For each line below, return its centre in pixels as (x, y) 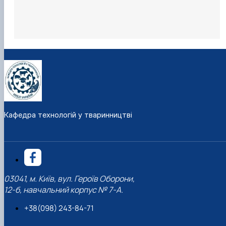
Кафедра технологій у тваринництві (68, 115)
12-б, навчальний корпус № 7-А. (64, 190)
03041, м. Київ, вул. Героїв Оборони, (69, 179)
